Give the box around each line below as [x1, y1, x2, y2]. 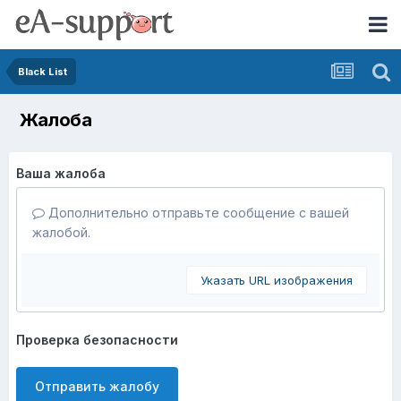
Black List [18, 65, 67, 78]
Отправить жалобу [35, 379, 159, 394]
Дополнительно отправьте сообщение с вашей [45, 205, 349, 220]
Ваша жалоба [16, 166, 106, 181]
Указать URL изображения [200, 273, 353, 287]
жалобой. [32, 225, 90, 240]
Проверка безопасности [16, 332, 178, 347]
